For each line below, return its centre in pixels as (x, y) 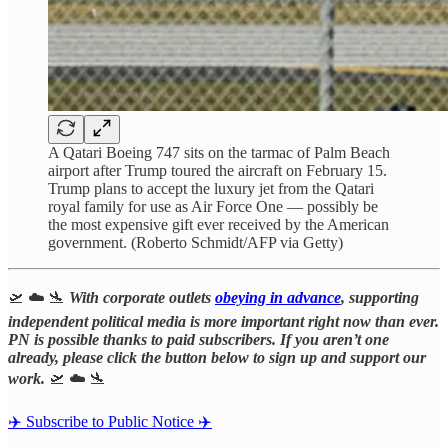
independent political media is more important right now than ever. (223, 321)
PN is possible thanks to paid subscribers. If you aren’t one (198, 339)
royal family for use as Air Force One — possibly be (213, 206)
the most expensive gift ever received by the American (218, 224)
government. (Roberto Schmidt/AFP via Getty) (195, 242)
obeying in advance (278, 297)
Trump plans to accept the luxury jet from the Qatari (211, 188)
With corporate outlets (142, 297)
